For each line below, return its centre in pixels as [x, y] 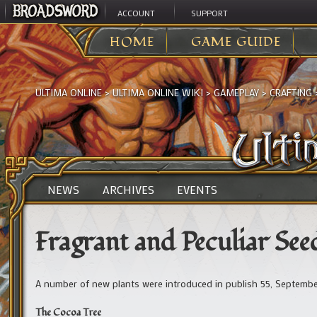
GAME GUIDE [236, 42]
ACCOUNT [137, 13]
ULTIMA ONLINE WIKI [158, 93]
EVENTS [197, 190]
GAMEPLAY [236, 93]
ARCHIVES [128, 190]
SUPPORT [209, 13]
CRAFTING [291, 93]
